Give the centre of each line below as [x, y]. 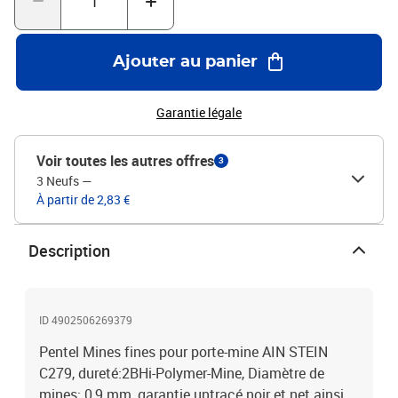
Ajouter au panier [185, 62]
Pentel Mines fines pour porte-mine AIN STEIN [183, 352]
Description [69, 251]
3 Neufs [58, 181]
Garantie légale [199, 112]
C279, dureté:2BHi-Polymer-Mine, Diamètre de [182, 373]
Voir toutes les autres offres [125, 161]
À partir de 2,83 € [83, 199]
